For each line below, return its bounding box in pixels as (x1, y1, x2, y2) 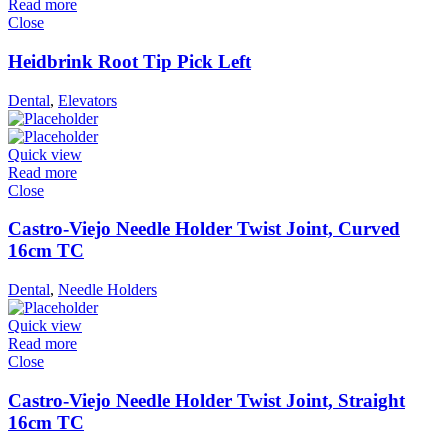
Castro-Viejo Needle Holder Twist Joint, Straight (8, 389, 405, 411)
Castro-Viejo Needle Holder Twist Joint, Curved (8, 218, 400, 240)
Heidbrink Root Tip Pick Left (8, 50, 251, 72)
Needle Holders (58, 281, 157, 299)
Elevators (58, 91, 117, 109)
